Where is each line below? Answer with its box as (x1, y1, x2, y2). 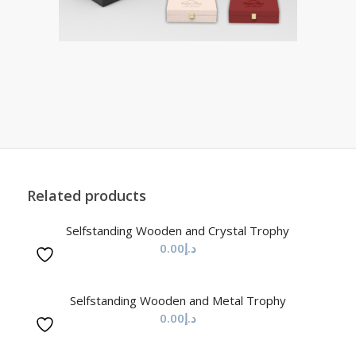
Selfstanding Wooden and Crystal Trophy (66, 222, 290, 239)
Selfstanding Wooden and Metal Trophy (69, 292, 286, 309)
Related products (26, 186, 146, 206)
